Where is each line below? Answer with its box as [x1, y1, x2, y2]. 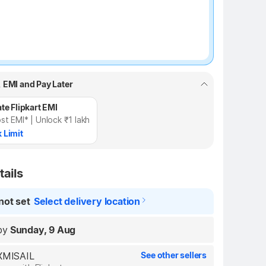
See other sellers [141, 250, 207, 260]
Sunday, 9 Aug [9, 224, 76, 236]
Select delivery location [33, 195, 141, 207]
